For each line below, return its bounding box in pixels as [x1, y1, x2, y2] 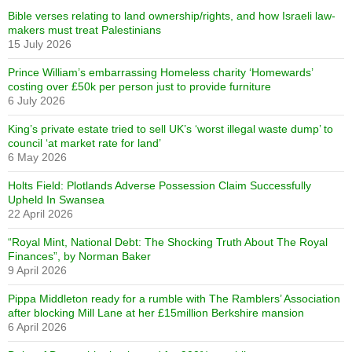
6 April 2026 [8, 320, 67, 333]
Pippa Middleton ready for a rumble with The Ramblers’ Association [8, 291, 340, 305]
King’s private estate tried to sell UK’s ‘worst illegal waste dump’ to [8, 122, 333, 135]
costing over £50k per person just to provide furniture [8, 79, 271, 93]
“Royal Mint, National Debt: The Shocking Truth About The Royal [8, 235, 328, 248]
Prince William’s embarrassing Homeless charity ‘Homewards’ [8, 65, 313, 79]
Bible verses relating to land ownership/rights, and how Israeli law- [8, 9, 335, 22]
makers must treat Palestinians [8, 23, 161, 36]
